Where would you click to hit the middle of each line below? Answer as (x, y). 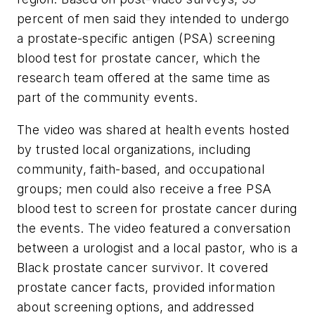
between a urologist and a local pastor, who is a (157, 247)
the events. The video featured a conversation (154, 228)
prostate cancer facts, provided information (146, 287)
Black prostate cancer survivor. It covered (143, 267)
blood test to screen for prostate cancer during (157, 208)
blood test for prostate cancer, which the (139, 58)
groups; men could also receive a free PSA (144, 188)
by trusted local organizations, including (134, 149)
